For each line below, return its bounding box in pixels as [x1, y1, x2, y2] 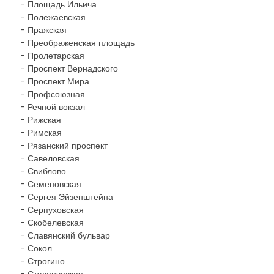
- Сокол [20, 242, 52, 254]
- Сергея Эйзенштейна [20, 191, 113, 203]
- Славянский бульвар [20, 229, 110, 242]
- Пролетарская [20, 50, 84, 62]
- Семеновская [20, 178, 81, 190]
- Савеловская [20, 152, 80, 165]
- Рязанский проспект [20, 139, 108, 152]
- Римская [20, 127, 62, 139]
